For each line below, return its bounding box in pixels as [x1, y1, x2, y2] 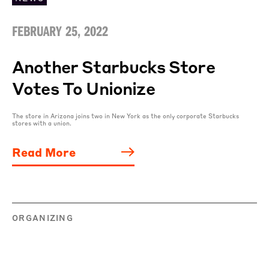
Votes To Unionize [12, 77, 155, 99]
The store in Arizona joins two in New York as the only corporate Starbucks [12, 112, 239, 119]
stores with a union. [12, 119, 71, 127]
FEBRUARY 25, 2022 [12, 21, 108, 40]
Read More [12, 144, 76, 159]
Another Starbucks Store [12, 55, 215, 77]
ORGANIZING [12, 212, 73, 223]
